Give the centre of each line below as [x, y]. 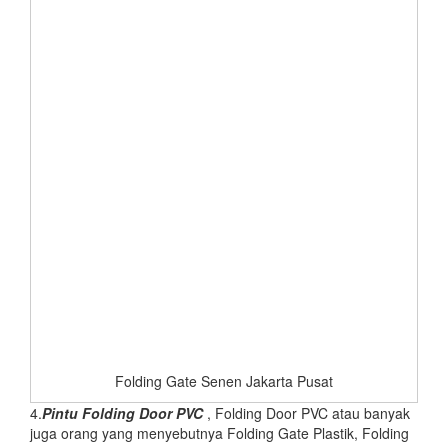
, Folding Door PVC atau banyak [306, 413]
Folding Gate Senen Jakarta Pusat [224, 381]
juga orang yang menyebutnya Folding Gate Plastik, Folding [219, 433]
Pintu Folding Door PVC [122, 413]
